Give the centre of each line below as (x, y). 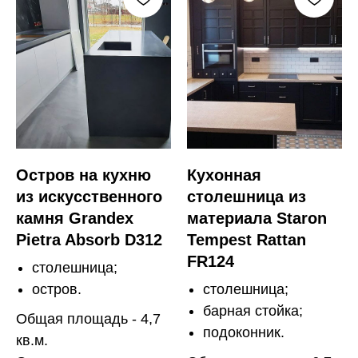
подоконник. (244, 332)
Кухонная (224, 175)
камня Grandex (75, 218)
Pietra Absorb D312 (89, 239)
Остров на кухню (84, 175)
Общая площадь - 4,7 (88, 318)
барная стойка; (253, 310)
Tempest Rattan (247, 239)
